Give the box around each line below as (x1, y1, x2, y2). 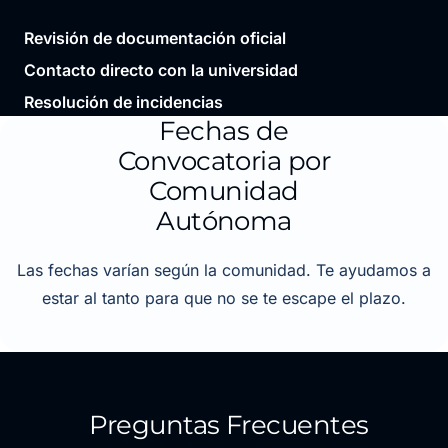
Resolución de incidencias (24, 91, 224, 112)
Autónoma (156, 204, 292, 237)
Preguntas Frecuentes (89, 408, 369, 441)
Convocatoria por (117, 144, 331, 177)
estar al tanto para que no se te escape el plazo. (42, 287, 406, 308)
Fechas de (159, 114, 289, 147)
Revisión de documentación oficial (24, 27, 287, 48)
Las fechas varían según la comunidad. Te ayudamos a (17, 259, 431, 280)
